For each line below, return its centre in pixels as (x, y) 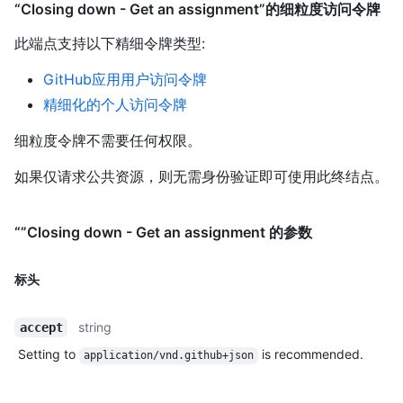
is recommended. (310, 354)
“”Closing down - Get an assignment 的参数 (163, 233)
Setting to (49, 354)
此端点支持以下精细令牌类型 (108, 44)
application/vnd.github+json (168, 356)
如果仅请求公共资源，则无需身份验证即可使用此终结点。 (201, 177)
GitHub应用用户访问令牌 (125, 80)
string (95, 327)
